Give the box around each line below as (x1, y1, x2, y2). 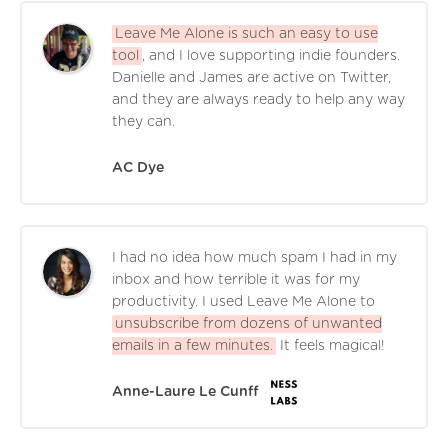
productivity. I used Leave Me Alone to (112, 295, 375, 310)
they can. (112, 115, 175, 130)
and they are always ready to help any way (112, 93, 405, 108)
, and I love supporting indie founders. (142, 49, 400, 64)
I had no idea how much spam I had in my (112, 251, 397, 266)
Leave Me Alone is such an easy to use (115, 27, 378, 42)
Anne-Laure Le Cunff (112, 385, 259, 400)
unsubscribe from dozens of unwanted (115, 317, 382, 332)
